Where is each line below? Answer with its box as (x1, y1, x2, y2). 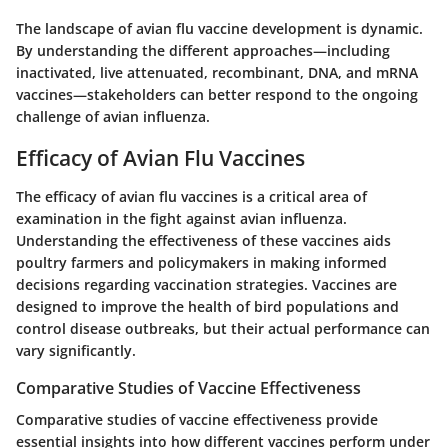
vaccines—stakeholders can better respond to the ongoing (16, 85, 418, 105)
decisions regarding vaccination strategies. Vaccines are (16, 274, 397, 294)
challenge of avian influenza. (16, 107, 210, 127)
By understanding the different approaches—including (16, 41, 390, 61)
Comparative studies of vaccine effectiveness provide (16, 409, 378, 429)
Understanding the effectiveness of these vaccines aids (16, 230, 391, 250)
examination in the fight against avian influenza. (16, 208, 347, 228)
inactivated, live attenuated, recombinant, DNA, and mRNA (16, 63, 418, 83)
